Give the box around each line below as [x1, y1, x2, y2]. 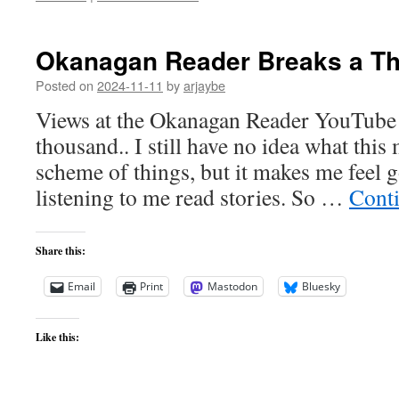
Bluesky [302, 279, 340, 294]
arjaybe [183, 76, 225, 94]
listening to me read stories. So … [36, 182, 349, 212]
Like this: [36, 330, 79, 345]
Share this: [36, 243, 85, 258]
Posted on [36, 76, 94, 94]
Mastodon [208, 279, 257, 294]
